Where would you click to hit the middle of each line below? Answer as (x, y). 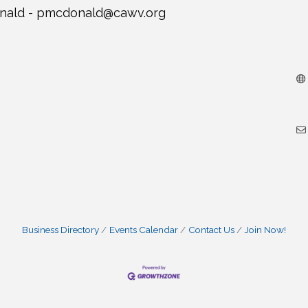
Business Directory (60, 230)
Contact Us (211, 230)
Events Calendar (144, 230)
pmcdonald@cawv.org (101, 13)
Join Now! (265, 230)
